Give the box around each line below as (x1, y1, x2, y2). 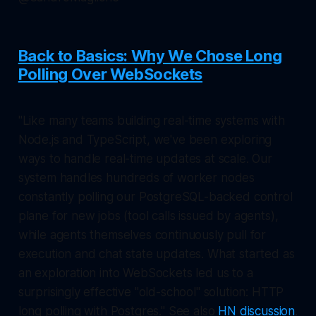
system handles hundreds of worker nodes (18, 170, 255, 185)
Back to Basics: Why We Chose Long (18, 46, 282, 65)
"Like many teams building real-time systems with (18, 113, 285, 128)
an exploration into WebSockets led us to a (18, 265, 253, 280)
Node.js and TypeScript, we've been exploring (18, 132, 272, 147)
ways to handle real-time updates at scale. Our (18, 151, 272, 166)
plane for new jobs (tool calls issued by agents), (18, 208, 279, 223)
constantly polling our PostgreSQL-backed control (18, 189, 293, 204)
